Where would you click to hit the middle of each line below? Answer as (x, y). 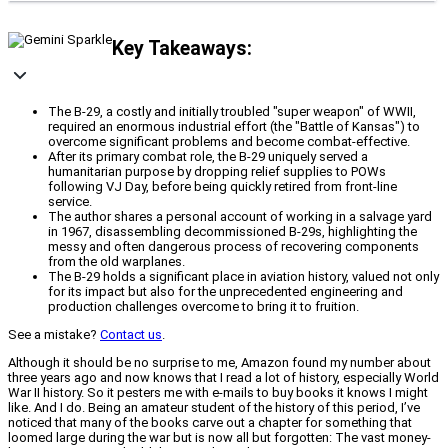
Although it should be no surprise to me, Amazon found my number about (219, 363)
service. (70, 202)
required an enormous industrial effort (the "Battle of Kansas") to (234, 127)
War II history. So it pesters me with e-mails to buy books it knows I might (218, 393)
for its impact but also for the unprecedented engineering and (225, 292)
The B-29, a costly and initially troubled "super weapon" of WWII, (232, 112)
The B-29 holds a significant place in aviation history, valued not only (243, 277)
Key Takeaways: (182, 48)
